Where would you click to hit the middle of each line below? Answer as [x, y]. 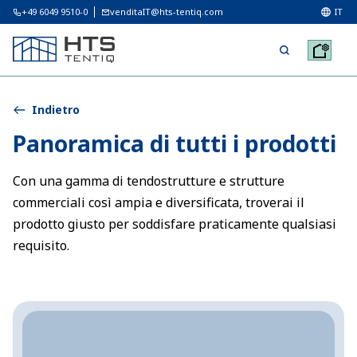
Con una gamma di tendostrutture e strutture [149, 181]
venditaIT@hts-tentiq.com [167, 12]
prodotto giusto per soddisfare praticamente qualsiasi [175, 224]
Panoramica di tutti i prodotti [175, 143]
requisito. [41, 245]
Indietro [56, 110]
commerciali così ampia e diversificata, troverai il [159, 202]
